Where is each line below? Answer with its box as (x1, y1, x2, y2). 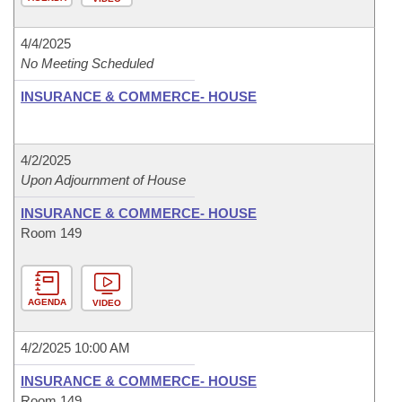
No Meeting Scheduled (21, 56, 153, 71)
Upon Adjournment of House (21, 172, 186, 188)
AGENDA (27, 297, 66, 307)
